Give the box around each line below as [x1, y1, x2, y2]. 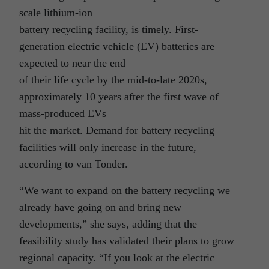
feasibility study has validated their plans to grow [19, 235, 234, 247]
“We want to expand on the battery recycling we [19, 184, 230, 196]
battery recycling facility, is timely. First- [19, 23, 198, 35]
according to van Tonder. [19, 158, 128, 170]
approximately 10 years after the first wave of [19, 91, 219, 103]
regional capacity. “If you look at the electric [19, 252, 214, 264]
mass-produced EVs [19, 107, 106, 119]
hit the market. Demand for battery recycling [19, 124, 214, 136]
